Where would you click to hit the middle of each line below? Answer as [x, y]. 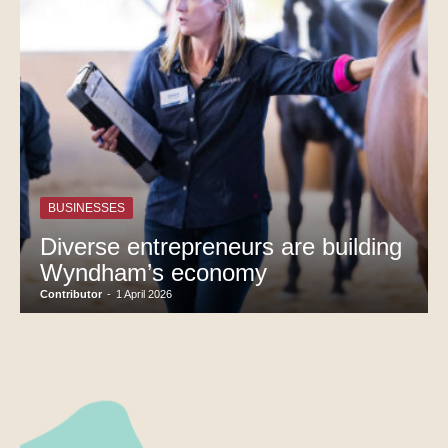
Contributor [71, 293]
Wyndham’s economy [157, 272]
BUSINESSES [86, 207]
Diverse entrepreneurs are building [221, 246]
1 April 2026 [144, 293]
